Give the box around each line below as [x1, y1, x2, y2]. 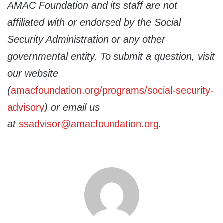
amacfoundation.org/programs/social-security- [11, 85, 214, 96]
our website [7, 68, 58, 79]
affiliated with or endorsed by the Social [7, 17, 181, 28]
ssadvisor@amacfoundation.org [19, 118, 159, 130]
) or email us [44, 102, 100, 113]
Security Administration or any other [7, 34, 165, 45]
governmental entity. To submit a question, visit [7, 51, 215, 62]
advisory [7, 102, 44, 113]
